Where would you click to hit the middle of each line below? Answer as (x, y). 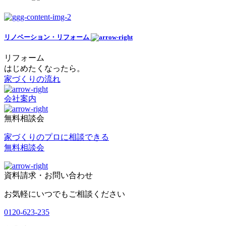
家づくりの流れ (32, 79)
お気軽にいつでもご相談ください (65, 194)
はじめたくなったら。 (44, 68)
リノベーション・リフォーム (47, 37)
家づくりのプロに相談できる (56, 137)
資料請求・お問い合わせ (48, 175)
